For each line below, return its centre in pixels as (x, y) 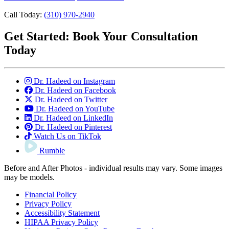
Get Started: (37, 36)
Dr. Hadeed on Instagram (74, 81)
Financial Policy (51, 194)
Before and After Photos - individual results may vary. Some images (113, 168)
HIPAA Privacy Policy (61, 222)
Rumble (52, 150)
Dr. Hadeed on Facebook (75, 90)
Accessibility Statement (62, 213)
